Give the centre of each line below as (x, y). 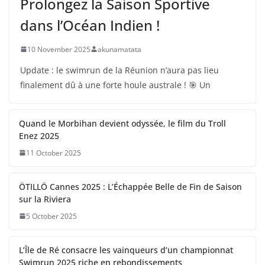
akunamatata (119, 49)
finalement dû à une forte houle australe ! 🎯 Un (115, 85)
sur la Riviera (45, 199)
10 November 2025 (59, 49)
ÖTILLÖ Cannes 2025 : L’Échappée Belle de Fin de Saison (130, 186)
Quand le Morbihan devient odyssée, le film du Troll (122, 123)
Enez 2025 (39, 135)
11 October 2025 (54, 153)
